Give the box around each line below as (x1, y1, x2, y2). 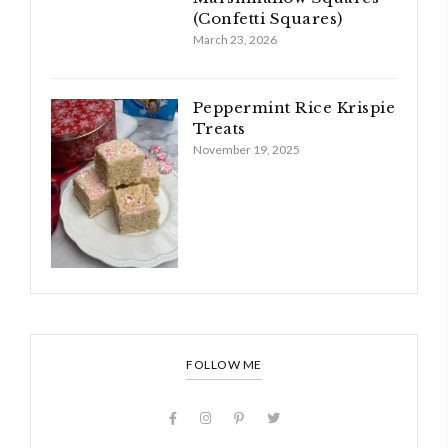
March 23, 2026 (192, 31, 277, 47)
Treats (192, 118, 246, 138)
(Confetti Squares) (192, 8, 343, 28)
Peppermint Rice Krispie (192, 97, 396, 117)
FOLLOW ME (186, 356, 262, 372)
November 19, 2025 (192, 141, 300, 157)
